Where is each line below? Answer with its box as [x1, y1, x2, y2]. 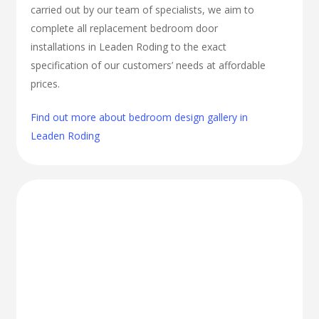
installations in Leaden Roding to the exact [31, 40, 227, 54]
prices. [31, 77, 61, 91]
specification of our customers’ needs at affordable [31, 58, 266, 73]
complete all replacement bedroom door [31, 21, 219, 36]
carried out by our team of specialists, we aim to [31, 3, 255, 17]
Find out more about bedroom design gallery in [31, 110, 249, 125]
